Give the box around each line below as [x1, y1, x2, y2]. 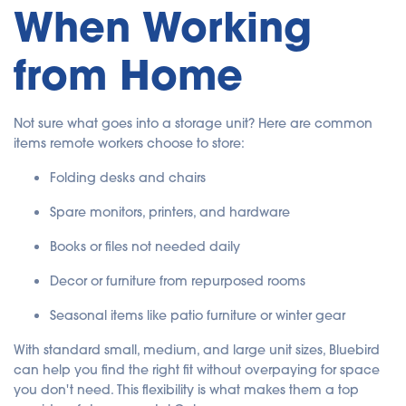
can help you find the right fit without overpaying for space [14, 361, 380, 378]
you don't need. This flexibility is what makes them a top [14, 381, 359, 398]
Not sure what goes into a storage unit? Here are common [14, 114, 372, 131]
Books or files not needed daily [50, 237, 240, 255]
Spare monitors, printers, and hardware [50, 203, 290, 220]
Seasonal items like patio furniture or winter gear [50, 306, 345, 324]
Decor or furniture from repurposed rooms [50, 272, 305, 289]
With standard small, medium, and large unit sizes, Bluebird [14, 341, 380, 358]
